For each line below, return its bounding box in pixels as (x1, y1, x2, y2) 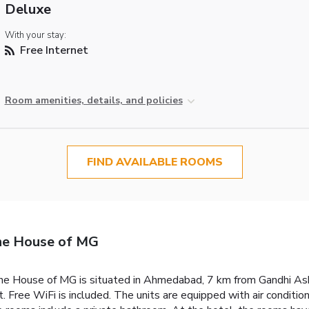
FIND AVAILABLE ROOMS (86, 154, 223, 170)
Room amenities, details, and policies (4, 94, 183, 108)
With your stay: (4, 29, 66, 42)
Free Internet (17, 43, 88, 59)
